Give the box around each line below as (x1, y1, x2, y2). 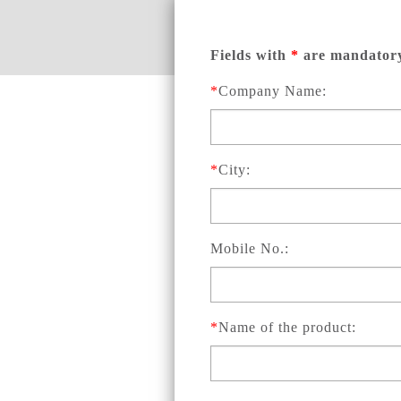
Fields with (210, 47, 292, 64)
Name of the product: (218, 320, 357, 336)
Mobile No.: (210, 241, 290, 257)
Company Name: (218, 83, 328, 99)
